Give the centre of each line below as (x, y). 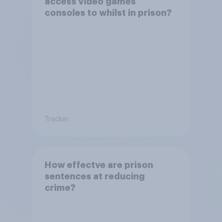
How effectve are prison (99, 165)
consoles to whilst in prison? (108, 13)
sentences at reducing (94, 176)
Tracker (56, 119)
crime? (60, 188)
